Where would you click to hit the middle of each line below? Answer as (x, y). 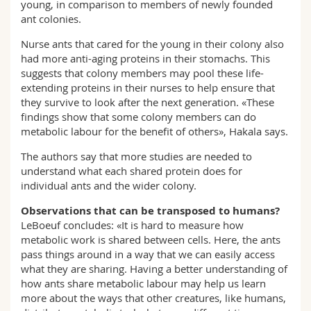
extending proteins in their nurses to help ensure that (148, 87)
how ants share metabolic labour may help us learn (143, 283)
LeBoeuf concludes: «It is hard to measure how (132, 225)
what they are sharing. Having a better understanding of (154, 269)
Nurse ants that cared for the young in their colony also (152, 44)
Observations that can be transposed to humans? (150, 211)
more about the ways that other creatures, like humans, (153, 298)
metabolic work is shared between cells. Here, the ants (151, 239)
